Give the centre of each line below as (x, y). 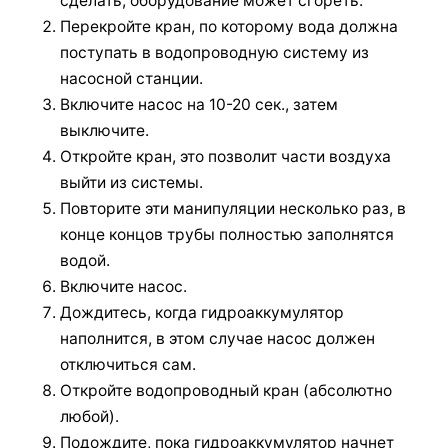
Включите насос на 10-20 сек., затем (199, 104)
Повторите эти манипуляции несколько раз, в (233, 208)
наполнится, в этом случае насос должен (217, 338)
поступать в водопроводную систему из (214, 52)
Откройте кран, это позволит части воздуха (225, 156)
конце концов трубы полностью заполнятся (227, 234)
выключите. (104, 130)
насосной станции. (131, 78)
